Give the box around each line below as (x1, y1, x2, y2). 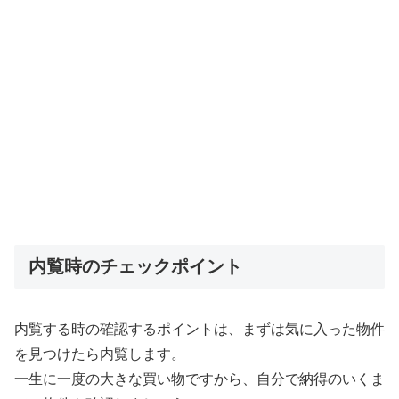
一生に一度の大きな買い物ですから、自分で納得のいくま (14, 371, 385, 387)
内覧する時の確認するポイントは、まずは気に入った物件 (14, 322, 385, 338)
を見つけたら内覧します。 (14, 346, 185, 362)
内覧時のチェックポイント (28, 256, 242, 276)
